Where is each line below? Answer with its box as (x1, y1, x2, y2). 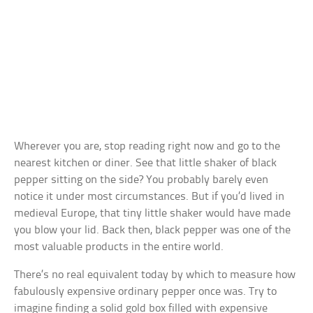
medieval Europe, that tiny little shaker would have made (14, 208, 291, 220)
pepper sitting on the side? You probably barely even (14, 174, 269, 187)
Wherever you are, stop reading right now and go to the (14, 140, 281, 153)
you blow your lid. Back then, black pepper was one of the (14, 224, 291, 237)
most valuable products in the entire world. (14, 241, 224, 254)
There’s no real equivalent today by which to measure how (14, 269, 296, 282)
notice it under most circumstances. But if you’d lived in (14, 191, 285, 203)
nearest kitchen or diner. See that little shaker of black (14, 157, 277, 170)
